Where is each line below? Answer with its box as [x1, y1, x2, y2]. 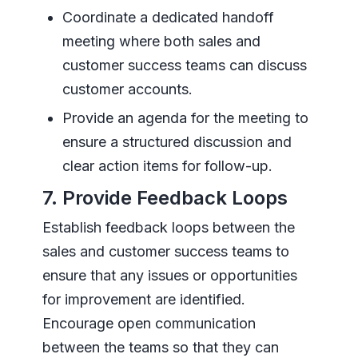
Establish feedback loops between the [42, 219, 295, 237]
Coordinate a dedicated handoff [62, 9, 274, 26]
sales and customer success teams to [42, 243, 289, 261]
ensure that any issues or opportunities [42, 267, 297, 284]
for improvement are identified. [42, 291, 245, 308]
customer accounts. [62, 81, 193, 98]
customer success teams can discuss [62, 57, 307, 74]
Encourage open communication [42, 315, 256, 332]
